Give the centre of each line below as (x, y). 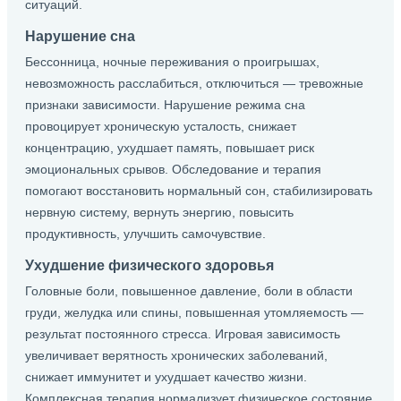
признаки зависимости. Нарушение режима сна (165, 105)
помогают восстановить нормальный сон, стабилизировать (199, 191)
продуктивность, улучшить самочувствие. (145, 234)
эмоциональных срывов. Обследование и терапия (173, 169)
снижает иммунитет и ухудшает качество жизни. (166, 377)
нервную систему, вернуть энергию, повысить (159, 212)
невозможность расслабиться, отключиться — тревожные (194, 83)
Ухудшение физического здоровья (149, 265)
